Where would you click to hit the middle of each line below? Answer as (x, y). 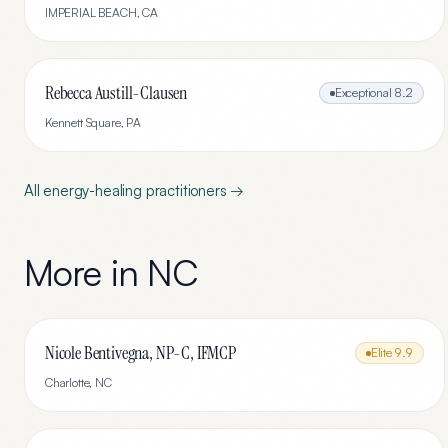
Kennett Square (83, 122)
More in (85, 272)
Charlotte (67, 382)
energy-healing (92, 190)
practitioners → (193, 190)
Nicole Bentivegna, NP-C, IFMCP (140, 353)
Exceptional (363, 92)
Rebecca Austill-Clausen (116, 93)
